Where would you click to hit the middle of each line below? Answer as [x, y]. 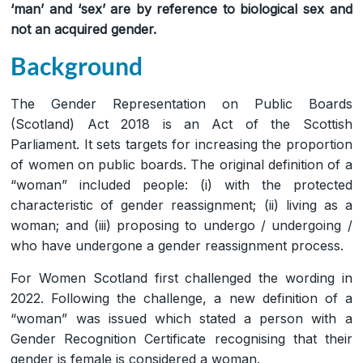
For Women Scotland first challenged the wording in [181, 278]
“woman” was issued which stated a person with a [181, 318]
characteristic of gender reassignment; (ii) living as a [181, 205]
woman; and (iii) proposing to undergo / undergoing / [181, 225]
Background [77, 65]
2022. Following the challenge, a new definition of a [181, 298]
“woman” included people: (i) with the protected [181, 184]
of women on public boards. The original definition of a [181, 164]
